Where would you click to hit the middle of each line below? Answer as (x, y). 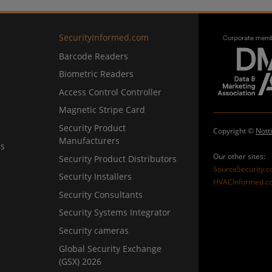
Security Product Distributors (118, 158)
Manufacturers (90, 140)
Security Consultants (101, 194)
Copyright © (235, 131)
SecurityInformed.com (104, 37)
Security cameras (94, 230)
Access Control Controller (110, 92)
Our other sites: (240, 157)
